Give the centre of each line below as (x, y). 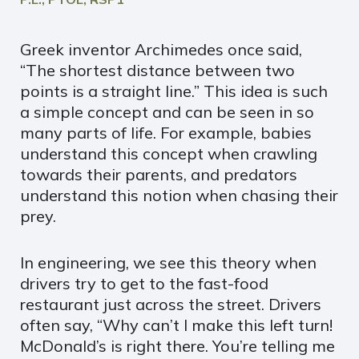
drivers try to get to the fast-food (144, 283)
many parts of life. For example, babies (166, 132)
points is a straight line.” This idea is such (174, 91)
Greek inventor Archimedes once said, (161, 49)
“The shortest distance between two (157, 70)
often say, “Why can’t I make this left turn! (176, 325)
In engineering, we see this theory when (168, 262)
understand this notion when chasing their (179, 195)
